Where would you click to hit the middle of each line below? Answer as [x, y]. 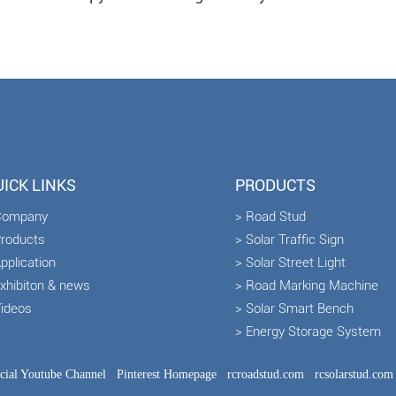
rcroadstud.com [266, 375]
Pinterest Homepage [167, 375]
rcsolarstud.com [354, 375]
